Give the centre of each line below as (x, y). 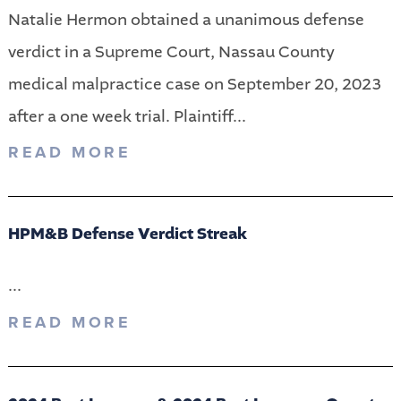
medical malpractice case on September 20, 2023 (194, 84)
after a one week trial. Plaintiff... (127, 116)
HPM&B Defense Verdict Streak (127, 235)
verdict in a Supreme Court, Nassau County (171, 51)
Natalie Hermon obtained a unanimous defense (186, 19)
